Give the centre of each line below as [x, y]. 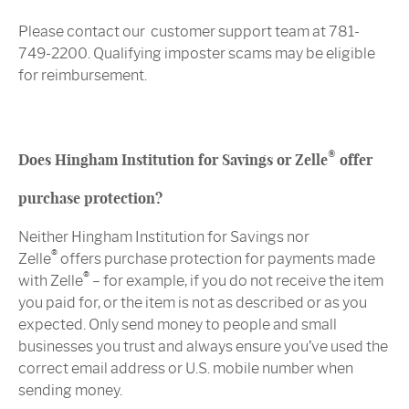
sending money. [70, 391]
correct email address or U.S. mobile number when [186, 369]
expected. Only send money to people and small [178, 325]
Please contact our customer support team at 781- [189, 32]
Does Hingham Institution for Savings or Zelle [173, 160]
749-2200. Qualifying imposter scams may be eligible [197, 54]
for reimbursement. [83, 76]
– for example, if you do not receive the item [236, 281]
